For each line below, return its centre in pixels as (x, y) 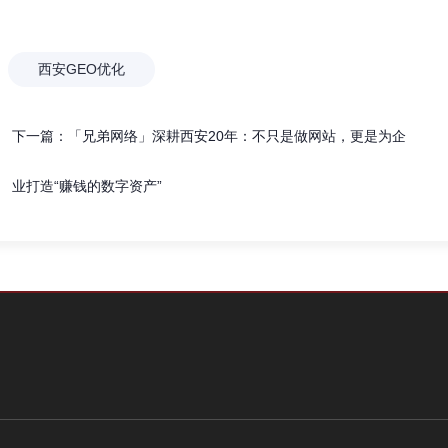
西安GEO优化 (81, 69)
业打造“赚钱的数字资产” (86, 186)
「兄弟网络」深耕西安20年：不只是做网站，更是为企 (236, 136)
